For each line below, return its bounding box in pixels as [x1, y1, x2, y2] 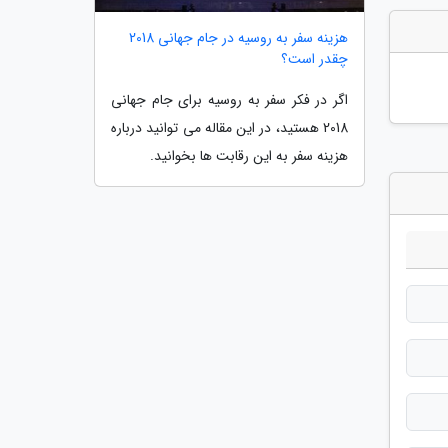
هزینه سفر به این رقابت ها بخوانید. [150, 144, 348, 167]
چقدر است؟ [281, 47, 348, 70]
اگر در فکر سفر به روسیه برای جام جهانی [111, 88, 348, 111]
